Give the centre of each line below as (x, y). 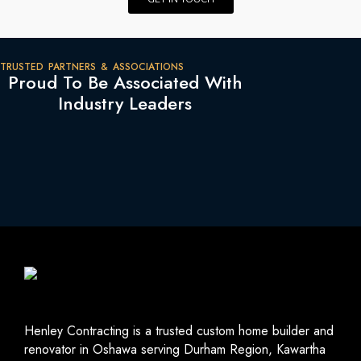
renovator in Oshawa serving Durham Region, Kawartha (175, 350)
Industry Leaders (125, 104)
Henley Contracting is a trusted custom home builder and (179, 331)
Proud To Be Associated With (125, 83)
